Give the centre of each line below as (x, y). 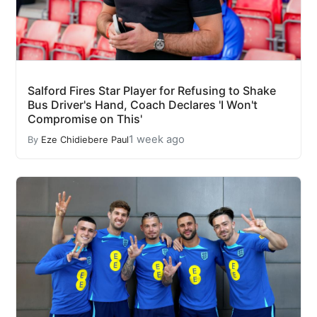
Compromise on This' (85, 119)
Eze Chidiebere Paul (85, 139)
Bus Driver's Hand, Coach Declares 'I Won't (143, 105)
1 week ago (157, 139)
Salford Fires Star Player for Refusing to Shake (152, 91)
